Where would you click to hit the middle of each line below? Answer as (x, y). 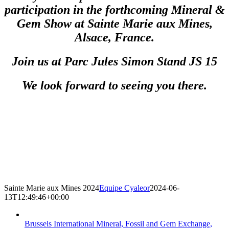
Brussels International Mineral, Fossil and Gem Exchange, (118, 223)
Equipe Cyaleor (124, 188)
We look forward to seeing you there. (114, 85)
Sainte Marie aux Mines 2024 (52, 188)
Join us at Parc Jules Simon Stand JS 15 (114, 61)
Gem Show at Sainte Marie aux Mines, (114, 23)
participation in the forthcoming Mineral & (114, 9)
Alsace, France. (114, 37)
